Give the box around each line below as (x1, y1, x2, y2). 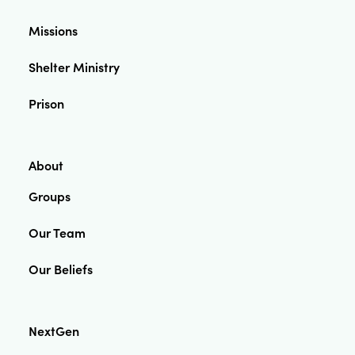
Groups (29, 187, 71, 205)
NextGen (29, 322, 79, 340)
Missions (29, 21, 78, 40)
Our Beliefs (29, 260, 93, 278)
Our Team (29, 223, 86, 242)
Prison (29, 94, 64, 113)
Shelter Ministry (29, 58, 120, 76)
